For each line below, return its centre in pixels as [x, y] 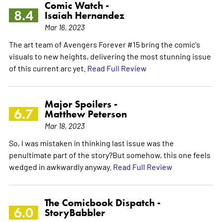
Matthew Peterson [85, 114]
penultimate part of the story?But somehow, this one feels [110, 154]
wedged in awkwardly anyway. [61, 166]
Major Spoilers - [81, 104]
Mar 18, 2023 [64, 125]
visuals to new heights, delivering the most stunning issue [110, 56]
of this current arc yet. [48, 68]
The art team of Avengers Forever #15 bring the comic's [104, 44]
